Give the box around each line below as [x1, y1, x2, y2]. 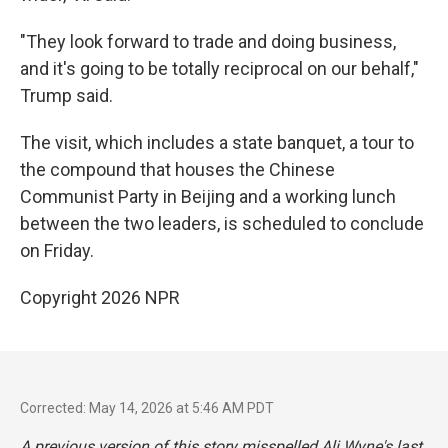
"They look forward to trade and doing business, [20, 31, 396, 52]
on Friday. [20, 240, 94, 261]
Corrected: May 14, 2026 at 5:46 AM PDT [20, 400, 274, 416]
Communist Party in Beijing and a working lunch [20, 186, 396, 207]
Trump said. [20, 85, 113, 106]
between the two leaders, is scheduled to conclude [20, 213, 424, 234]
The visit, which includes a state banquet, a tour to [20, 132, 414, 153]
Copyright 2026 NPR [20, 287, 180, 308]
